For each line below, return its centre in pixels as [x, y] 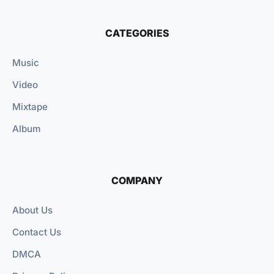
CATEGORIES [137, 33]
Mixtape [30, 107]
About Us [32, 210]
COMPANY [137, 181]
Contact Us [37, 232]
